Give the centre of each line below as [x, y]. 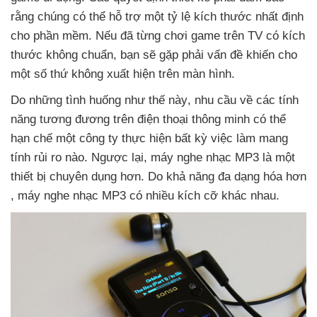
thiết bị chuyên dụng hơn [76, 177]
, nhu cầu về [222, 100]
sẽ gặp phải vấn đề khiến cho [220, 55]
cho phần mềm [50, 36]
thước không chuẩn [62, 55]
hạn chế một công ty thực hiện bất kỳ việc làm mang [149, 139]
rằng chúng [42, 17]
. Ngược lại [114, 158]
